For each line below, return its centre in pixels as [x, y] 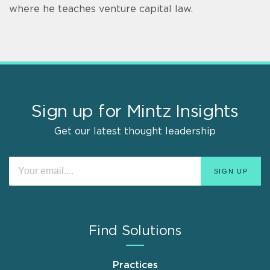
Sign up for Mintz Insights [135, 112]
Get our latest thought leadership [135, 132]
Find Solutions [135, 231]
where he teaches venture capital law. [101, 9]
